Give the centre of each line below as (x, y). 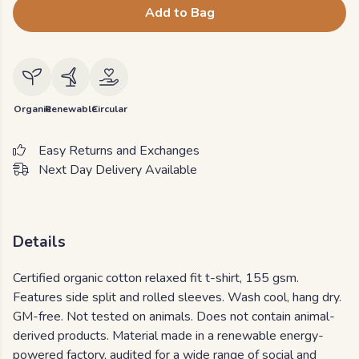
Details (39, 242)
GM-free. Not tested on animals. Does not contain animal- (174, 317)
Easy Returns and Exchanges (119, 151)
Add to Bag (179, 13)
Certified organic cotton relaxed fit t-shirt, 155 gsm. (156, 278)
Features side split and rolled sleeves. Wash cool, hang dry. (177, 298)
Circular (109, 109)
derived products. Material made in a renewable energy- (168, 336)
